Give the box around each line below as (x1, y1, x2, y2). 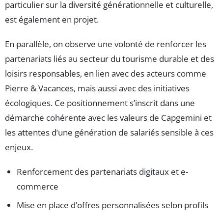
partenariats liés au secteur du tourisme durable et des (5, 53, 214, 65)
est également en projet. (5, 14, 99, 26)
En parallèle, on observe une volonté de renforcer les (5, 38, 206, 50)
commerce (17, 181, 58, 192)
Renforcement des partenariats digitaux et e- (17, 166, 188, 178)
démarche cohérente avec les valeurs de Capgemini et (5, 112, 212, 124)
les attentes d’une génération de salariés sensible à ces (5, 127, 214, 138)
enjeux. (5, 141, 33, 153)
